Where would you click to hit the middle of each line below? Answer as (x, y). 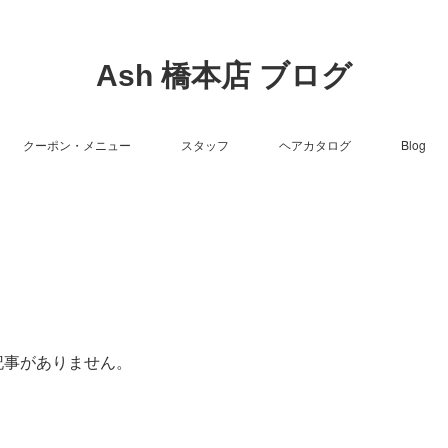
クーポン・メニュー (76, 144)
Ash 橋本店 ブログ (224, 75)
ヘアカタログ (314, 144)
